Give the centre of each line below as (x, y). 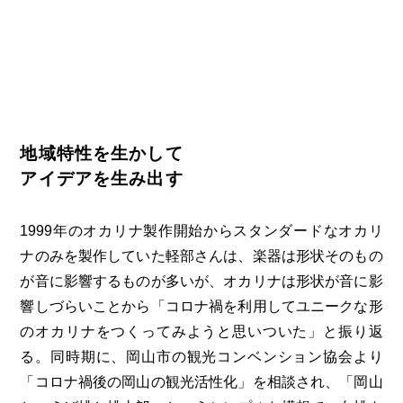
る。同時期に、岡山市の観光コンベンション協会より (201, 357)
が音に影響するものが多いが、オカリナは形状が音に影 (201, 282)
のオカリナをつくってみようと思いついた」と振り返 (201, 332)
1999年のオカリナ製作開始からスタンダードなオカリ (201, 231)
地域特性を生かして (102, 154)
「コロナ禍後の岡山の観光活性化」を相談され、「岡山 (201, 382)
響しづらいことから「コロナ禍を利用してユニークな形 (201, 307)
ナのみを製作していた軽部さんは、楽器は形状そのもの (201, 256)
